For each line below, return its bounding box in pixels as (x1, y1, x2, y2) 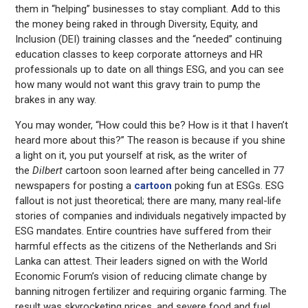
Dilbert (32, 164, 63, 177)
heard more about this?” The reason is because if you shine (15, 134, 286, 146)
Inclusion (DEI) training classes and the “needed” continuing (15, 33, 283, 45)
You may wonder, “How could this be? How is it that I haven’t (15, 119, 289, 131)
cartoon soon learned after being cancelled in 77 (63, 164, 285, 177)
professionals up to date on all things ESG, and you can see (15, 63, 285, 76)
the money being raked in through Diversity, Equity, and (15, 18, 258, 30)
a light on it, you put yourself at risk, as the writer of (15, 149, 248, 162)
